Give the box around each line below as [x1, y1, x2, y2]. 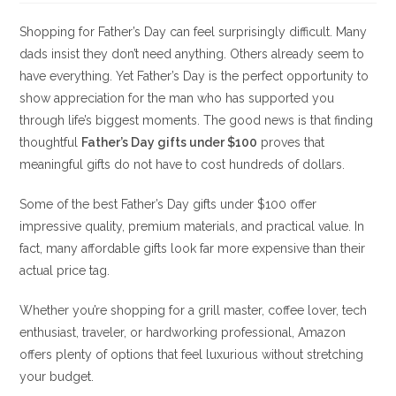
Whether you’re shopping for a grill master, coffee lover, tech [19, 303, 368, 317]
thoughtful [19, 135, 82, 149]
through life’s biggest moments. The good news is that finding [19, 113, 374, 127]
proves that [257, 135, 325, 149]
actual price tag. [19, 263, 110, 278]
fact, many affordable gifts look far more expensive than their [19, 241, 366, 255]
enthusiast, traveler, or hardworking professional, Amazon [19, 325, 346, 339]
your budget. [19, 369, 95, 384]
